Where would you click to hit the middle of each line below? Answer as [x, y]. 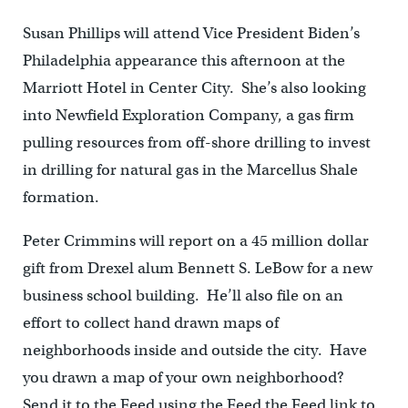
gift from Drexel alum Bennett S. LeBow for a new [197, 268]
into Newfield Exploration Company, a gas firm [188, 115]
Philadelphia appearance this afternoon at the [184, 61]
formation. [61, 197]
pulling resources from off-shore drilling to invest [196, 143]
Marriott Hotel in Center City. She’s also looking [194, 88]
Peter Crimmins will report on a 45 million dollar [195, 241]
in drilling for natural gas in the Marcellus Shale [190, 170]
